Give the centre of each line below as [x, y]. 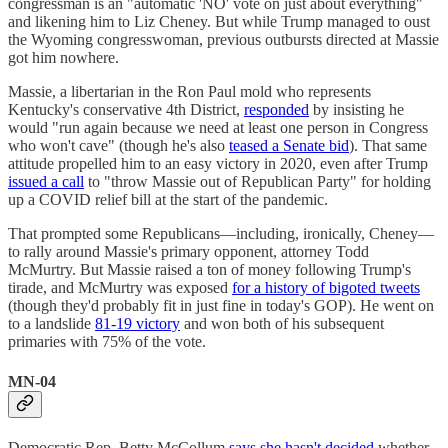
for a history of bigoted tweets [326, 288]
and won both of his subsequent [282, 324]
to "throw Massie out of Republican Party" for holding [257, 182]
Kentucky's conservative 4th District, [126, 110]
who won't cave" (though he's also [118, 146]
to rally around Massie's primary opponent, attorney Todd [188, 252]
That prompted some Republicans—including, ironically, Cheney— [221, 234]
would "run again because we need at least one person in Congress [218, 128]
